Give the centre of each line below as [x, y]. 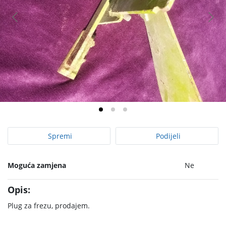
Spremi [59, 136]
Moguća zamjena [37, 165]
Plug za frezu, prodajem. [49, 206]
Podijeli [167, 136]
